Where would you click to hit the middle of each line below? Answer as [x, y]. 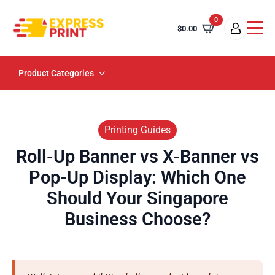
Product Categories [56, 73]
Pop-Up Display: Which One [137, 178]
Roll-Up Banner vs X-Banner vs [137, 157]
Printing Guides [137, 130]
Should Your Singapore [137, 199]
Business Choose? [137, 219]
